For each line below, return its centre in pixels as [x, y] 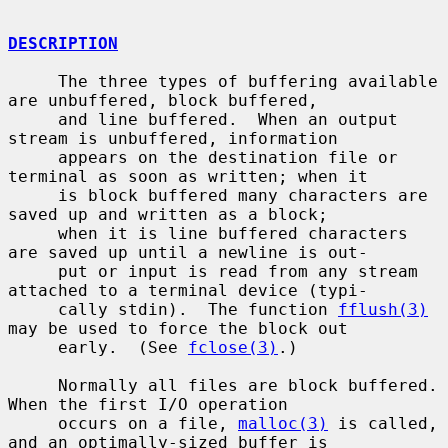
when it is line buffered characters [33, 233]
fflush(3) [383, 309]
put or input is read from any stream [33, 271]
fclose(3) [233, 347]
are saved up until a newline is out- [188, 252]
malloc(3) [283, 423]
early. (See [123, 347]
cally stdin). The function [198, 309]
